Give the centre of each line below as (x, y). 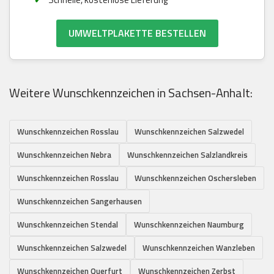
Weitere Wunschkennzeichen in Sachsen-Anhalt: (131, 92)
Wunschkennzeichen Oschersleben (195, 178)
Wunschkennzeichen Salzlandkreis (187, 154)
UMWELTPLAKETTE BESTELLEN (137, 33)
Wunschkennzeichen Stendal (68, 224)
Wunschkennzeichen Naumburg (189, 224)
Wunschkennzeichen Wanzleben (199, 247)
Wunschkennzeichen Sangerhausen (80, 201)
